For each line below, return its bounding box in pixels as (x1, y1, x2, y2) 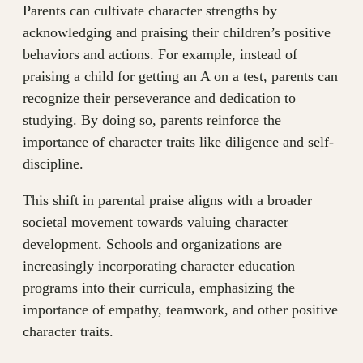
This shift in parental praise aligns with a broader (23, 192, 312, 209)
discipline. (23, 156, 83, 173)
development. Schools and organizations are (23, 236, 282, 253)
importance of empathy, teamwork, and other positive (23, 301, 338, 318)
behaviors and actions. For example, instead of (23, 46, 297, 63)
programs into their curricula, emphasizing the (23, 280, 295, 297)
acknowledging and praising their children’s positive (23, 24, 331, 41)
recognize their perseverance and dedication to (23, 90, 296, 107)
